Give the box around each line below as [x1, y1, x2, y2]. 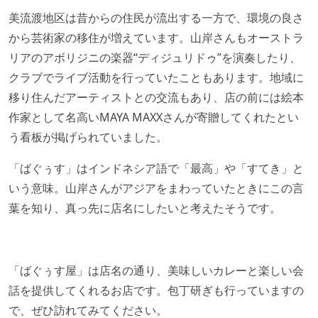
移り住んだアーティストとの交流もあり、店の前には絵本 [9, 89, 304, 106]
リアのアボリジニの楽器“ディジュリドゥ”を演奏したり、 [9, 50, 301, 66]
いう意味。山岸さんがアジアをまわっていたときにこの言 [9, 180, 304, 197]
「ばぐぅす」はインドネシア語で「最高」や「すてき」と [9, 160, 304, 177]
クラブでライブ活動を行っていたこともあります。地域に [9, 70, 304, 86]
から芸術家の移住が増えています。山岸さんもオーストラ [9, 30, 304, 46]
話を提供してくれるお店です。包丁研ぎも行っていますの [9, 283, 304, 299]
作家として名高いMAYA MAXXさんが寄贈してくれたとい [9, 109, 299, 126]
